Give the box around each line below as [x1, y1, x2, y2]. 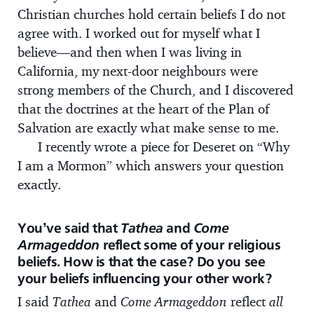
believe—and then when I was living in [18, 43, 242, 61]
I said [18, 292, 53, 310]
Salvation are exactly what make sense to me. [18, 119, 279, 137]
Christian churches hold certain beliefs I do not [18, 6, 285, 23]
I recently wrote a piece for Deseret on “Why [37, 138, 289, 156]
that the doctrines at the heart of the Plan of [18, 100, 269, 118]
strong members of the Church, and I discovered [18, 81, 294, 99]
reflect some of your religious [99, 236, 281, 252]
